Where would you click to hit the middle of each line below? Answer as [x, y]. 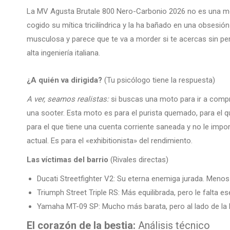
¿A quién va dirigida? [64, 80]
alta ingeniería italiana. [63, 53]
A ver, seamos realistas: [68, 99]
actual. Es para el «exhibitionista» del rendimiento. [110, 141]
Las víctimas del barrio [68, 160]
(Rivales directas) [138, 160]
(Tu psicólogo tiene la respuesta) [159, 80]
